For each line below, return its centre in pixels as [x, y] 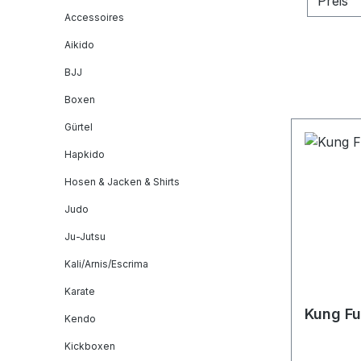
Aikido [79, 45]
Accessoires [94, 17]
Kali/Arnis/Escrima [106, 264]
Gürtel [79, 127]
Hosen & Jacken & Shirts [122, 182]
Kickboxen [90, 346]
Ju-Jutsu [85, 237]
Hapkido [85, 154]
